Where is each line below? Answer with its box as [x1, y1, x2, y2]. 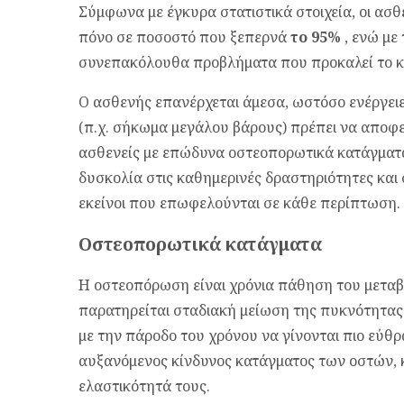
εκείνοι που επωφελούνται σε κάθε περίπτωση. [78, 193, 400, 214]
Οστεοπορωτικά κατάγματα [78, 231, 322, 256]
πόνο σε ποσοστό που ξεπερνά [78, 27, 290, 48]
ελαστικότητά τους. [78, 376, 210, 397]
